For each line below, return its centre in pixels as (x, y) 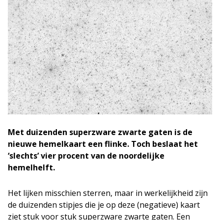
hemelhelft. (31, 167)
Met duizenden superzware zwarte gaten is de (100, 132)
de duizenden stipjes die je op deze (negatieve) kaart (104, 205)
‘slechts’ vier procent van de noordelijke (86, 155)
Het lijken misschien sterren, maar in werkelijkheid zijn (108, 193)
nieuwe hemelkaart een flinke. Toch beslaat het (103, 144)
